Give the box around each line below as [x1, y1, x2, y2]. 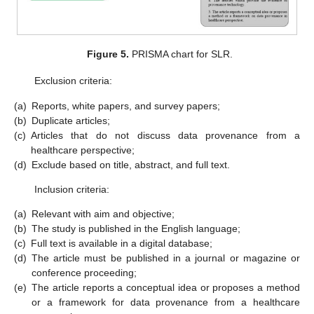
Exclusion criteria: [34, 75, 112, 87]
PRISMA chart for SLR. [129, 48, 233, 60]
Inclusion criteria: [34, 183, 109, 195]
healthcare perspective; [31, 144, 135, 156]
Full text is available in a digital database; [31, 238, 212, 250]
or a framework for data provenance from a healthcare [32, 296, 300, 308]
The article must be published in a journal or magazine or [32, 252, 300, 264]
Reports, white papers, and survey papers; [32, 100, 220, 111]
